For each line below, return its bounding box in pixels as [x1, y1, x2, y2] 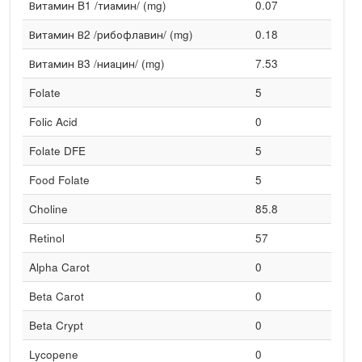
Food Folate [28, 172, 90, 187]
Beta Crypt [28, 318, 83, 333]
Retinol [28, 230, 65, 246]
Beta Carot [28, 288, 84, 304]
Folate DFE [28, 143, 86, 158]
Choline [28, 201, 68, 217]
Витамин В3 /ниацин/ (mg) [28, 56, 165, 71]
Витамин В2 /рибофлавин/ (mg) [28, 27, 193, 42]
